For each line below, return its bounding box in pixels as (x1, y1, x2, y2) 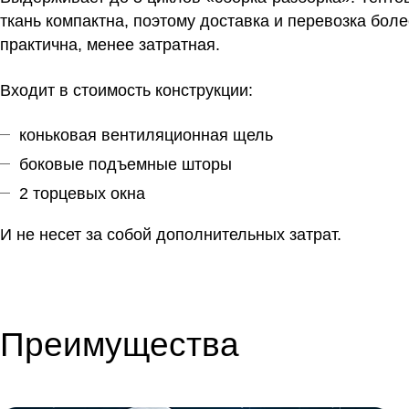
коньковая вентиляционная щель (19, 125, 273, 144)
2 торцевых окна (19, 184, 145, 203)
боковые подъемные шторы (19, 154, 232, 173)
